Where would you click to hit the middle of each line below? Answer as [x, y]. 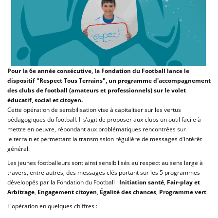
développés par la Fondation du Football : [63, 182]
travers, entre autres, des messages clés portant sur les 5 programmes [104, 173]
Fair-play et [183, 182]
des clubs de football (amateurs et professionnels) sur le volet [97, 90]
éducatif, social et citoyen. [45, 100]
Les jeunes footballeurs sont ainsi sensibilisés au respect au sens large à [105, 163]
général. [18, 149]
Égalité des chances [128, 192]
